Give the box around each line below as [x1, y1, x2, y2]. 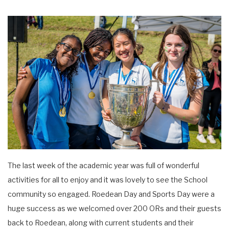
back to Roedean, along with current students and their [8, 218, 194, 227]
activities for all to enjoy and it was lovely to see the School [8, 175, 208, 184]
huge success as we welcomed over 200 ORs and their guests [8, 203, 221, 213]
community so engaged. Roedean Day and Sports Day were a [8, 189, 215, 198]
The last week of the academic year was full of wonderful [8, 161, 199, 170]
